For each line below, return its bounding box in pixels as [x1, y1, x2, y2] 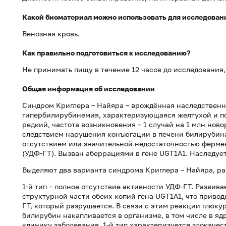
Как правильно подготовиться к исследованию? [22, 48, 191, 57]
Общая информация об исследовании [22, 84, 155, 93]
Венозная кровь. [22, 29, 80, 38]
